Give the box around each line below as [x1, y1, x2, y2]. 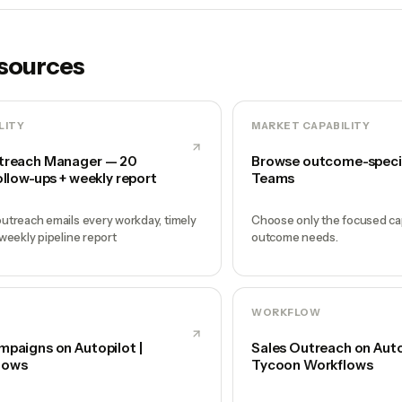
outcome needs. [251, 229, 338, 244]
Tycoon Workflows [251, 355, 373, 373]
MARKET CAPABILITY [251, 118, 371, 132]
